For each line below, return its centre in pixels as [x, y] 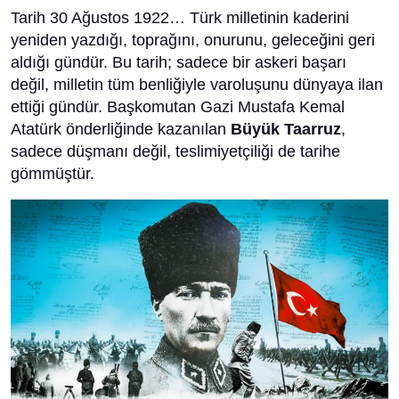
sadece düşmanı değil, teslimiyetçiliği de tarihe [175, 151]
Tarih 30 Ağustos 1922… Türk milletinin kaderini [180, 18]
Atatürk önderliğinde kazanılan [121, 129]
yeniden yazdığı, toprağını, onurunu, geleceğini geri [193, 40]
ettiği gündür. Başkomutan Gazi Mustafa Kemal [178, 107]
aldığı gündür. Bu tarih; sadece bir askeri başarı [179, 62]
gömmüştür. [53, 174]
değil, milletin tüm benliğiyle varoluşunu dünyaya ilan [197, 85]
